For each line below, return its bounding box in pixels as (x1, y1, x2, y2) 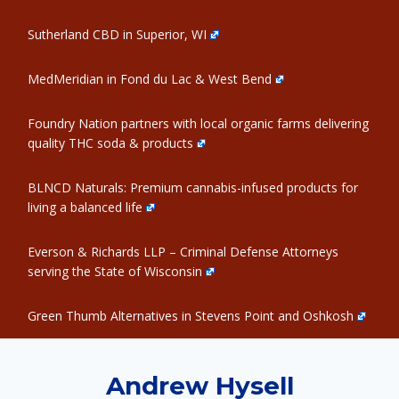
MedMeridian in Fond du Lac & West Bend (28, 70, 272, 87)
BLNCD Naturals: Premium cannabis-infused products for (28, 179, 358, 196)
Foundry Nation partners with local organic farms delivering (28, 115, 369, 132)
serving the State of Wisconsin (28, 263, 202, 280)
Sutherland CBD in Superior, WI (28, 26, 207, 43)
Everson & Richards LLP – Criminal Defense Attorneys (28, 243, 338, 260)
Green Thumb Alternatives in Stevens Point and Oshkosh (28, 307, 354, 324)
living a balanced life (28, 199, 142, 216)
